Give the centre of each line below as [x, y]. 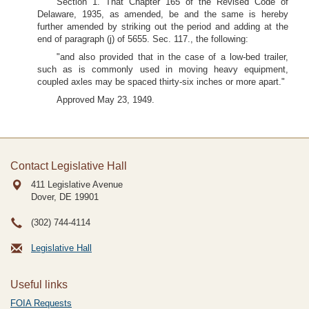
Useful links [39, 285]
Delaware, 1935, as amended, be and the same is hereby [163, 14]
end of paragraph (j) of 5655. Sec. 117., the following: [143, 39]
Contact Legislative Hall [69, 166]
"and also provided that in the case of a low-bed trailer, [172, 57]
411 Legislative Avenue [77, 185]
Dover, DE [51, 197]
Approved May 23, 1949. [106, 100]
